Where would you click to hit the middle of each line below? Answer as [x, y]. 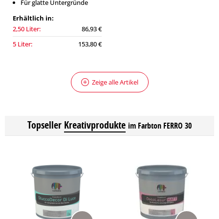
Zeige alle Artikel [115, 82]
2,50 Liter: [27, 29]
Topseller [44, 125]
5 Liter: [22, 44]
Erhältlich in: [33, 18]
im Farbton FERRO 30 [160, 126]
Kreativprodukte [95, 125]
